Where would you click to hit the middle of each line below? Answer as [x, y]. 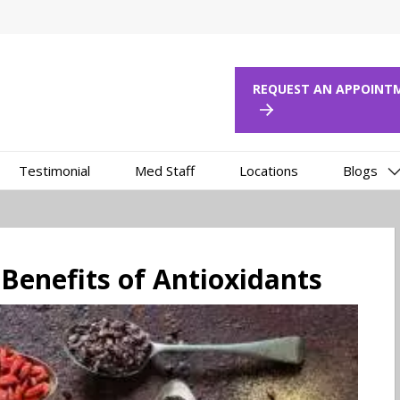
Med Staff [164, 171]
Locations [268, 171]
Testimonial [54, 171]
